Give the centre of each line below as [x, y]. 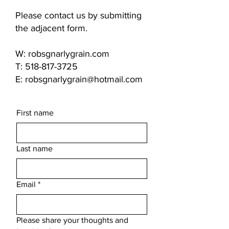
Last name [35, 148]
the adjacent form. [53, 28]
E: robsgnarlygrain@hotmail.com [79, 79]
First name [35, 112]
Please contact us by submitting [78, 15]
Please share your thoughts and [72, 220]
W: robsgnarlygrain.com [62, 53]
